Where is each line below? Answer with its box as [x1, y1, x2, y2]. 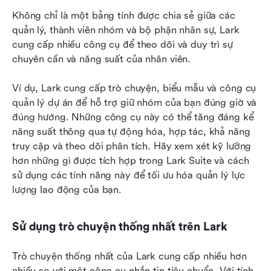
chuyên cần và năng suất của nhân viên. [12, 53, 194, 65]
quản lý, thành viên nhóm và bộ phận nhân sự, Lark [12, 24, 240, 36]
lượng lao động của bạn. [12, 184, 125, 196]
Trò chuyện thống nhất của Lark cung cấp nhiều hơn [12, 250, 247, 263]
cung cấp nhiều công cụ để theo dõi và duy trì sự [12, 39, 233, 51]
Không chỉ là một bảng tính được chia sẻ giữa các [12, 10, 235, 22]
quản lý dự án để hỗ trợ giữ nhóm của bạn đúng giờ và [12, 97, 257, 109]
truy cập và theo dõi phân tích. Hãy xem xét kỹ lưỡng [12, 140, 252, 152]
